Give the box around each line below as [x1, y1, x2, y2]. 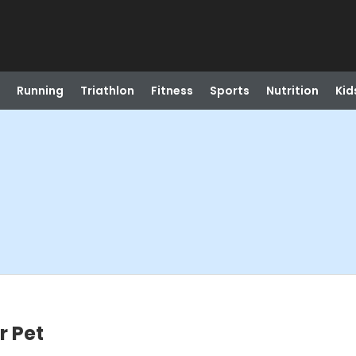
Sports [209, 83, 250, 99]
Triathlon [79, 83, 134, 99]
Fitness [150, 83, 193, 99]
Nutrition [265, 83, 319, 99]
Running [16, 83, 64, 99]
